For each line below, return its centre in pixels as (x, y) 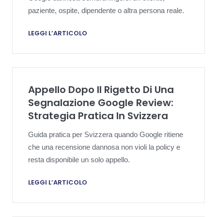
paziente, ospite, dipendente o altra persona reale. (106, 10)
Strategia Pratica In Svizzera (98, 116)
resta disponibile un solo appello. (79, 159)
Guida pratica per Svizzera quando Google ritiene (106, 134)
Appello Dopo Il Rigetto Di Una (101, 89)
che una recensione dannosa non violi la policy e (104, 147)
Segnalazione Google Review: (101, 102)
